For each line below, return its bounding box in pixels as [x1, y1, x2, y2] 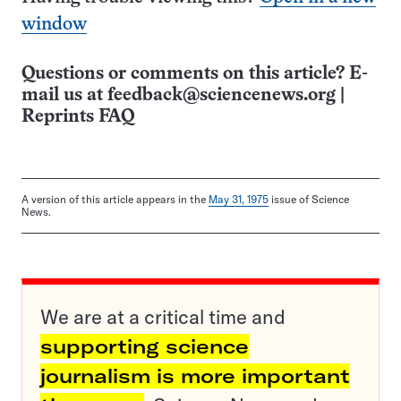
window [21, 16, 87, 34]
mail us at [21, 87, 107, 105]
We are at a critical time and [40, 304, 286, 330]
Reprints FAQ [21, 108, 134, 126]
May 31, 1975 [209, 192, 269, 207]
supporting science [40, 334, 249, 360]
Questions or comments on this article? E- [21, 65, 368, 83]
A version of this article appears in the [21, 192, 209, 207]
